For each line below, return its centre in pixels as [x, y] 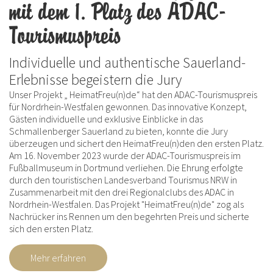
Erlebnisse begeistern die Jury [95, 79]
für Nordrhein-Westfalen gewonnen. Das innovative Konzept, [128, 106]
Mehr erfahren [58, 257]
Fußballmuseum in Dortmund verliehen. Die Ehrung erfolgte [126, 167]
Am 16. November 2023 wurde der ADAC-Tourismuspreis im [125, 155]
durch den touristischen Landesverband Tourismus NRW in [123, 179]
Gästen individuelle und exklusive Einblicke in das [106, 119]
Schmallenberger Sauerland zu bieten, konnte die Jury [119, 131]
